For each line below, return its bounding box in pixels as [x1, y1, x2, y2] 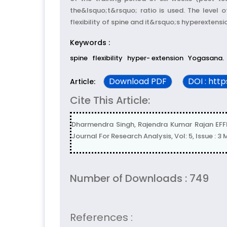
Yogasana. [188, 53, 224, 63]
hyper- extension [127, 53, 183, 63]
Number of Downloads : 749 [70, 171, 209, 186]
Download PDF [109, 75, 167, 88]
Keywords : [70, 37, 110, 48]
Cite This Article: [70, 93, 150, 108]
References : [70, 210, 133, 225]
